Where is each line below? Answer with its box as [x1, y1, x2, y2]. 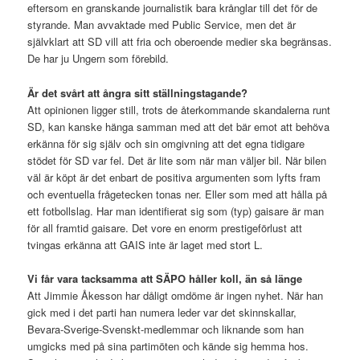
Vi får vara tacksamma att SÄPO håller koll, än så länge [27, 270, 303, 286]
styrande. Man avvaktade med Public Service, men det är [27, 17, 297, 33]
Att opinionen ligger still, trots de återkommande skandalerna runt [27, 101, 331, 117]
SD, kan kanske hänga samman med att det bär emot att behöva [27, 118, 330, 134]
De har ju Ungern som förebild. [27, 51, 170, 67]
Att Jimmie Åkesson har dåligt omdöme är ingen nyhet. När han [27, 287, 324, 303]
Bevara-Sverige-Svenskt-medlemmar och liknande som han [27, 321, 305, 337]
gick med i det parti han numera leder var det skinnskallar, [27, 304, 297, 320]
